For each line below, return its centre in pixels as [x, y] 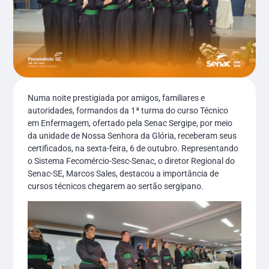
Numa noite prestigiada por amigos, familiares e [116, 98]
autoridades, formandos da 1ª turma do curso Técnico [128, 110]
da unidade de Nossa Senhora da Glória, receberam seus [132, 135]
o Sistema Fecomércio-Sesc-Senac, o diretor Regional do [131, 161]
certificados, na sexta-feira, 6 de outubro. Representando [133, 148]
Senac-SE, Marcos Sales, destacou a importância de [123, 173]
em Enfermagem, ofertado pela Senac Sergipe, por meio [130, 123]
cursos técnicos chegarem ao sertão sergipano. [116, 186]
